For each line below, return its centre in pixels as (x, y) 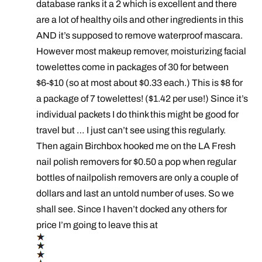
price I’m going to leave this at (98, 225)
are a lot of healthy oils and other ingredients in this (140, 20)
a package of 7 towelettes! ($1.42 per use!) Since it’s (142, 99)
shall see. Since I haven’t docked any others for (132, 209)
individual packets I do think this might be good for (138, 115)
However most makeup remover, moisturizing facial (142, 51)
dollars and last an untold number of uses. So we (135, 194)
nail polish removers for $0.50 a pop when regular (137, 162)
